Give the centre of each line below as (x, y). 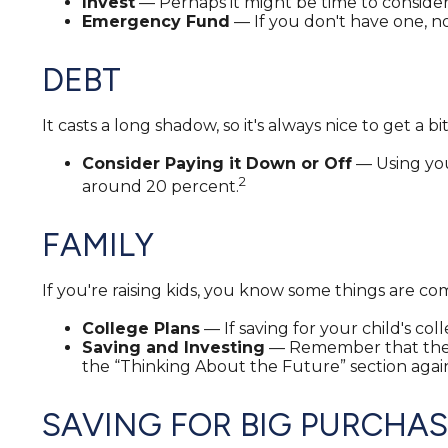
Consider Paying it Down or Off (217, 163)
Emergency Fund (156, 21)
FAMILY (98, 245)
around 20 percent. (160, 187)
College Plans (141, 329)
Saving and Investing (173, 348)
